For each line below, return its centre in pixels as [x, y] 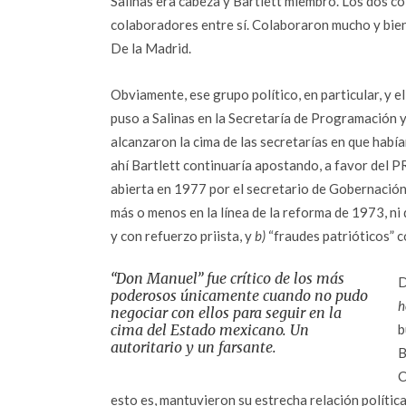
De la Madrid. [151, 48]
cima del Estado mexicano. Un [210, 330]
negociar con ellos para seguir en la [226, 313]
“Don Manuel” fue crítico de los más [227, 278]
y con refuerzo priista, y [183, 236]
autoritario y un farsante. [193, 347]
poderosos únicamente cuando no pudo [239, 295]
